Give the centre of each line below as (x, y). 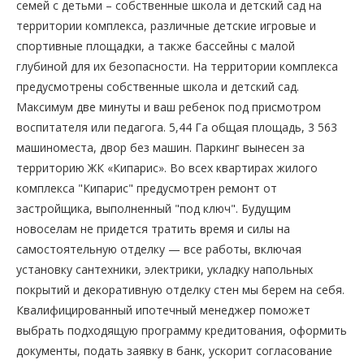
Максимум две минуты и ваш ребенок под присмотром (169, 106)
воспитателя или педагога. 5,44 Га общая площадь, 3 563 (177, 127)
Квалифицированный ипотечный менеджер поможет (163, 310)
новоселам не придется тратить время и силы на (153, 228)
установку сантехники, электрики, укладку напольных (165, 269)
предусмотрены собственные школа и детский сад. (158, 86)
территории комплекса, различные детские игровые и (166, 25)
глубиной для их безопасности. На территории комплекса (177, 66)
